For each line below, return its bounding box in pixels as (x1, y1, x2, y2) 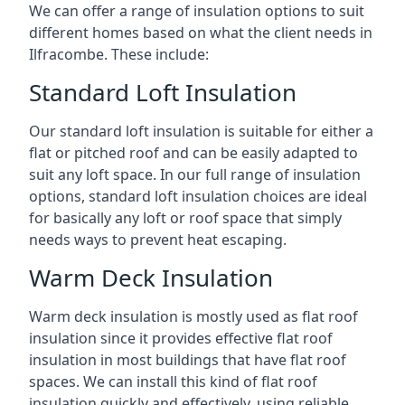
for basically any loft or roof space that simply (29, 208, 342, 228)
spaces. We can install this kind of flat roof (29, 372, 317, 391)
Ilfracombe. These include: (29, 44, 209, 64)
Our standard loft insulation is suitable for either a (29, 121, 373, 141)
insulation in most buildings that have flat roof (29, 350, 346, 370)
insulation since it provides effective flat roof (29, 328, 333, 348)
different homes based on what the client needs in (29, 23, 372, 42)
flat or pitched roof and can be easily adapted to (29, 143, 358, 163)
